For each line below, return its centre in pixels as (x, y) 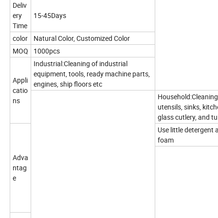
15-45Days (50, 15)
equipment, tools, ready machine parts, (92, 73)
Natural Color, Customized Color (82, 38)
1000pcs (47, 51)
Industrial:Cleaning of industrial (81, 63)
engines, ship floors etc (68, 84)
